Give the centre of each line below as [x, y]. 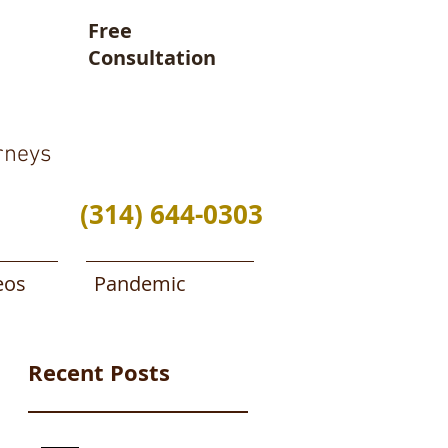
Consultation [152, 57]
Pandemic [140, 283]
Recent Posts [99, 372]
